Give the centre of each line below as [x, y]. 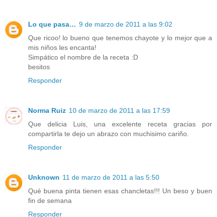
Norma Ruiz [47, 110]
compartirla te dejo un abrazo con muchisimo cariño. [108, 133]
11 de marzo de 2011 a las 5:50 [111, 177]
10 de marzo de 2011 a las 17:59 [119, 110]
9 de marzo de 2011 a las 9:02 [126, 24]
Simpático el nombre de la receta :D [83, 57]
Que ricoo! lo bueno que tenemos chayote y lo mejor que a [120, 38]
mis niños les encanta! [62, 47]
